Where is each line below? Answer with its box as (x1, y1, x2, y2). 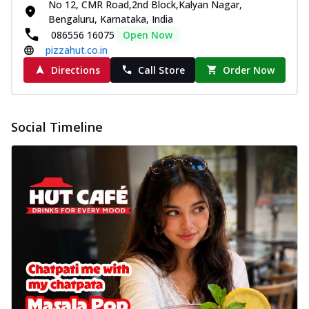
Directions (50, 63, 100, 77)
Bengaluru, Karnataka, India (48, 12, 173, 26)
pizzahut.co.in (46, 43, 108, 57)
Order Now (223, 63, 275, 77)
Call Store (137, 63, 185, 77)
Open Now (123, 28, 172, 41)
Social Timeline (11, 118, 103, 135)
